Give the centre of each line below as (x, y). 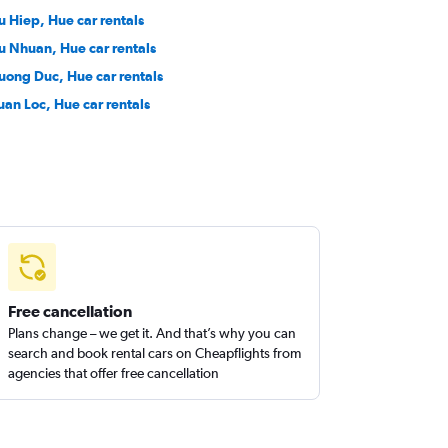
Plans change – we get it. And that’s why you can (152, 333)
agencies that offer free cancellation (114, 373)
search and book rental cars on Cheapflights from (155, 353)
